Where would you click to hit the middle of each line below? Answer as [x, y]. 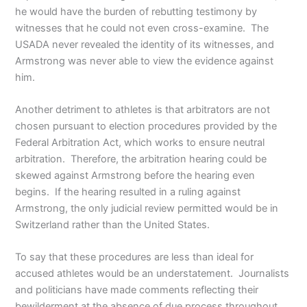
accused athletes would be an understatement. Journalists [152, 274]
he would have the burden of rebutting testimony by [136, 11]
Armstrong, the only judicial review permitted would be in [147, 209]
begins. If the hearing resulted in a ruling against [128, 192]
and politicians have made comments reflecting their [137, 290]
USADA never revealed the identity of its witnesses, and [145, 44]
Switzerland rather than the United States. [113, 225]
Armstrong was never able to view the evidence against [145, 61]
